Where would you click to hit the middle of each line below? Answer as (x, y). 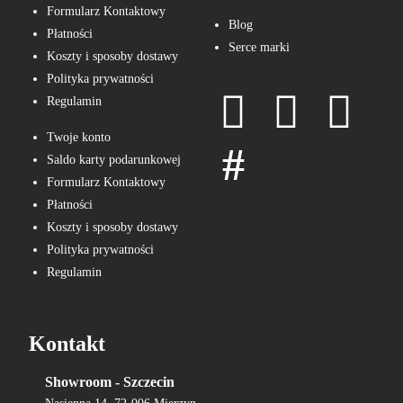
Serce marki (259, 47)
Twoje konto (79, 137)
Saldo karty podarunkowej (114, 160)
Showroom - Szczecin (110, 382)
